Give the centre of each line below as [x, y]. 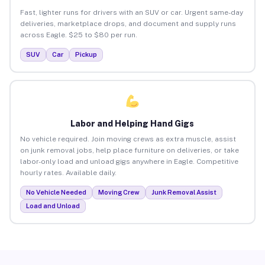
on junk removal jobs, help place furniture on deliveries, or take [129, 150]
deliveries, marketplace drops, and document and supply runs [128, 23]
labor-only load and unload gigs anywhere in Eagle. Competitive [129, 161]
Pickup [86, 54]
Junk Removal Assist [184, 192]
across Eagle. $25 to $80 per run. [78, 35]
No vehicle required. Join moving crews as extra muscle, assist [128, 139]
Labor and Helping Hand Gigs [132, 123]
